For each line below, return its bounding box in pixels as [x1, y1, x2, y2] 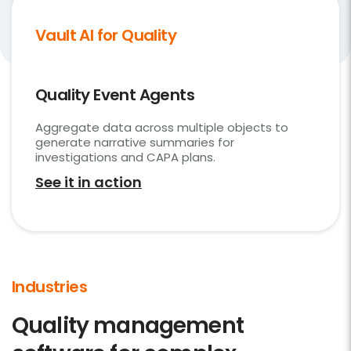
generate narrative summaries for [35, 134, 234, 151]
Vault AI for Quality [35, 24, 176, 47]
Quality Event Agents [35, 84, 194, 107]
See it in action [35, 172, 142, 193]
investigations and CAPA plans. [35, 149, 215, 166]
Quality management [12, 310, 244, 342]
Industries [12, 276, 87, 299]
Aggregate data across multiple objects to [35, 119, 288, 136]
